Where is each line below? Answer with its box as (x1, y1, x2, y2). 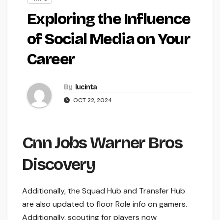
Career (27, 50, 75, 69)
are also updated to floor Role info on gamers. (22, 199, 187, 210)
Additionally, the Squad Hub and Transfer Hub (22, 186, 185, 196)
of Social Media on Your (27, 29, 190, 49)
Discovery (22, 154, 95, 175)
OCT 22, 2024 (72, 96, 112, 105)
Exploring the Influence (27, 9, 191, 29)
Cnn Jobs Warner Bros (22, 133, 182, 153)
